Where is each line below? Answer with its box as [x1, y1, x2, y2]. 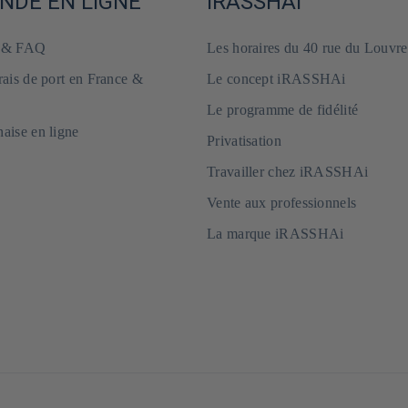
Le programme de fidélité [207, 102, 359, 117]
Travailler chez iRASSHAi [207, 164, 369, 179]
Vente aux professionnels [207, 195, 357, 210]
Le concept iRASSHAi [207, 71, 346, 87]
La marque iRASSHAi [207, 226, 344, 241]
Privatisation [207, 133, 281, 148]
